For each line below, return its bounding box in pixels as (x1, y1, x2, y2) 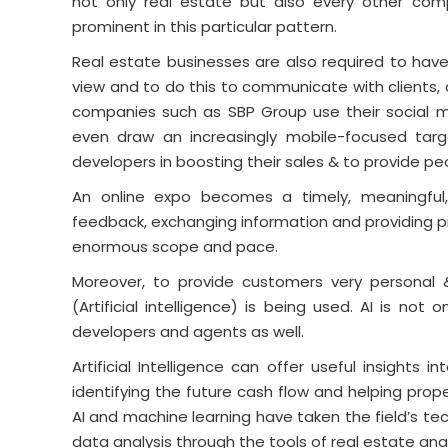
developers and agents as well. (72, 320, 304, 342)
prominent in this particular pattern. (72, 15, 337, 37)
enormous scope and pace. (72, 235, 278, 257)
